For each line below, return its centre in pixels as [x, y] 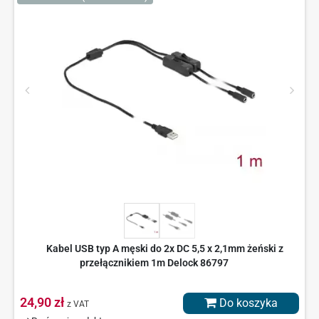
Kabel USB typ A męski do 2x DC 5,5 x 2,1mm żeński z [165, 249]
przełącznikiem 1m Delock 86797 [154, 263]
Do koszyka [247, 303]
